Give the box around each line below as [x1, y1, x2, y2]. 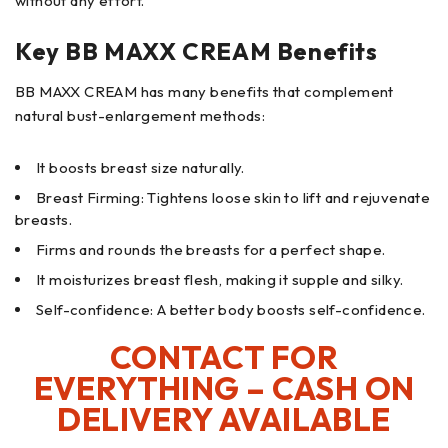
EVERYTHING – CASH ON [33, 368, 415, 409]
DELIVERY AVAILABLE [57, 399, 391, 440]
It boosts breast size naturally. [36, 158, 245, 178]
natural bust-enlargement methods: [15, 106, 266, 126]
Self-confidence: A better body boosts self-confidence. [36, 300, 426, 320]
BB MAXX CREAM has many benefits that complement [15, 82, 394, 102]
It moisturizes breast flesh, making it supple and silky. [36, 270, 404, 290]
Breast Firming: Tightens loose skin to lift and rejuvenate [36, 188, 431, 208]
